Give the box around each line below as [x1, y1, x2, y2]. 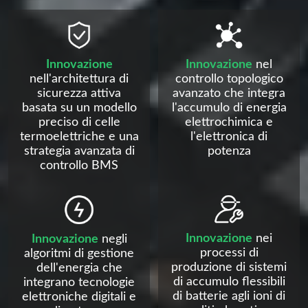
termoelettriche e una [19, 131, 139, 144]
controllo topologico [175, 73, 283, 86]
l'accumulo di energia [171, 102, 287, 115]
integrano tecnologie [23, 276, 135, 289]
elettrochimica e [185, 116, 273, 129]
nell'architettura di [30, 73, 129, 86]
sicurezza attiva [37, 87, 121, 100]
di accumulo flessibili [173, 275, 285, 288]
